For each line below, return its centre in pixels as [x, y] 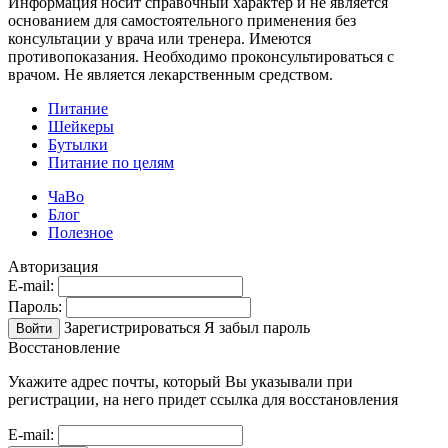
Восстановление [64, 347]
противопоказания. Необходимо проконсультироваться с [201, 56]
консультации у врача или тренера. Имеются [159, 38]
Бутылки [78, 144]
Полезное [80, 232]
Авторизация [53, 266]
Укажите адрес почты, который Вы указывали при [180, 381]
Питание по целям [111, 162]
